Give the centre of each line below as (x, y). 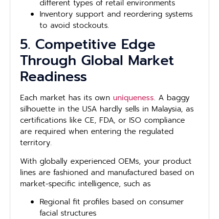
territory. (36, 143)
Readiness (54, 77)
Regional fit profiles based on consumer (112, 202)
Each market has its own (66, 98)
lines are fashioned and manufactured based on (107, 172)
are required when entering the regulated (97, 132)
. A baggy (172, 98)
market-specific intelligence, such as (85, 184)
